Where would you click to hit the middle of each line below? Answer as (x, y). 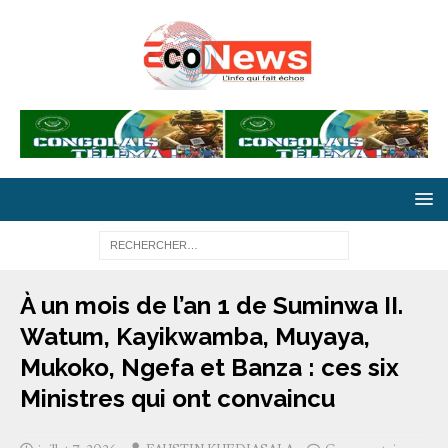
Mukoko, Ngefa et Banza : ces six (209, 367)
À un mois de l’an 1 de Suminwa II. (211, 305)
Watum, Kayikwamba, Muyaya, (195, 336)
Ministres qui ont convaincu (177, 398)
